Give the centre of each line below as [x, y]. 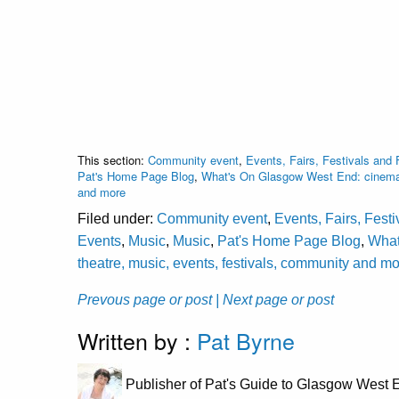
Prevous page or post [145, 300]
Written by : [137, 341]
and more [102, 192]
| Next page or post [275, 300]
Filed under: [117, 219]
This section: [113, 160]
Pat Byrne [246, 341]
